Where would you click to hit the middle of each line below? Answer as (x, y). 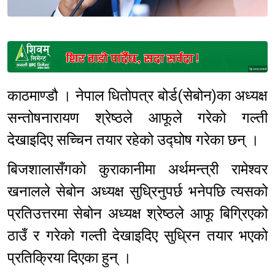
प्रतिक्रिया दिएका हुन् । (71, 258)
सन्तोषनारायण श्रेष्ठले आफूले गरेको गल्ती (137, 118)
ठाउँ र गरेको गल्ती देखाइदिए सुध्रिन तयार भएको (137, 236)
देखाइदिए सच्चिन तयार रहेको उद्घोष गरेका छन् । (137, 140)
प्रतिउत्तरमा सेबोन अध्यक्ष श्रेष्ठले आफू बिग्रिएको (137, 214)
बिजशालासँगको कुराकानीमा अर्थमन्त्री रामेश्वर (137, 170)
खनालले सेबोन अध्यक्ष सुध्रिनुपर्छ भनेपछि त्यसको (137, 192)
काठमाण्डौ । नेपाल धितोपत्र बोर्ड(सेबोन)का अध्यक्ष (137, 96)
